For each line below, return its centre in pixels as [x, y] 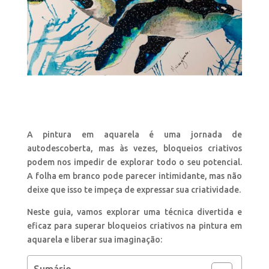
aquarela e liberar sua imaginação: [94, 240]
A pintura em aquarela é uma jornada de [134, 135]
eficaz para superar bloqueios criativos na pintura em [134, 226]
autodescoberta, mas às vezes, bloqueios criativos [134, 149]
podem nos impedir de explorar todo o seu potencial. [134, 162]
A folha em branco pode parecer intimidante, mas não [134, 176]
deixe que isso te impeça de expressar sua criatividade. [134, 190]
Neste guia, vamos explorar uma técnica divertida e [134, 212]
